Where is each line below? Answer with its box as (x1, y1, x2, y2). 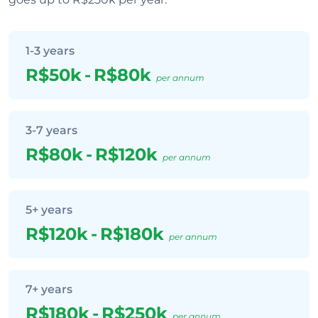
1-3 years (26, 44, 75, 57)
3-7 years (26, 124, 77, 137)
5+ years (26, 203, 72, 216)
